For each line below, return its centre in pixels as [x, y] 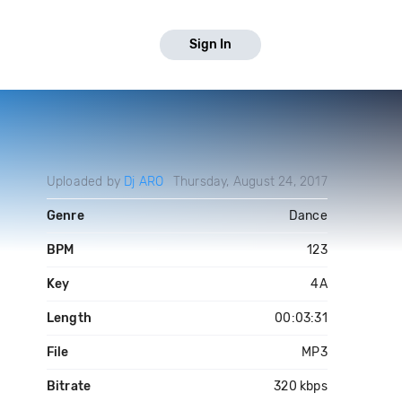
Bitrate [69, 386]
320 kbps [301, 386]
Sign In [210, 44]
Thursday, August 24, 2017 [250, 182]
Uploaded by [85, 182]
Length [69, 318]
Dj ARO [144, 182]
